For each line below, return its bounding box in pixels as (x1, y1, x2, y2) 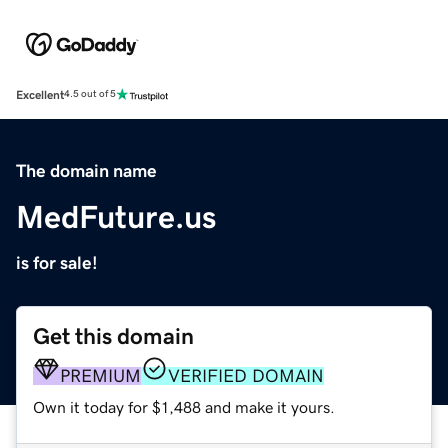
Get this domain (33, 324, 194, 348)
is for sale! (16, 253, 98, 272)
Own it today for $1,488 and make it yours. (33, 398, 335, 415)
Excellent (16, 88, 64, 101)
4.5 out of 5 (64, 89, 116, 100)
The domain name (16, 161, 157, 180)
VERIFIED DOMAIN (168, 366, 324, 385)
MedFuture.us (16, 200, 216, 233)
